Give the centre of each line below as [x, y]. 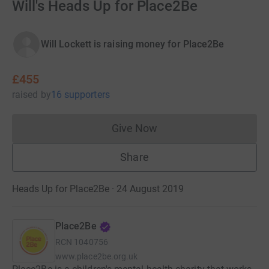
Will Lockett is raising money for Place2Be [133, 44]
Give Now [134, 128]
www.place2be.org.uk [97, 257]
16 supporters [80, 95]
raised [25, 95]
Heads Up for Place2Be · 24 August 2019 [98, 189]
